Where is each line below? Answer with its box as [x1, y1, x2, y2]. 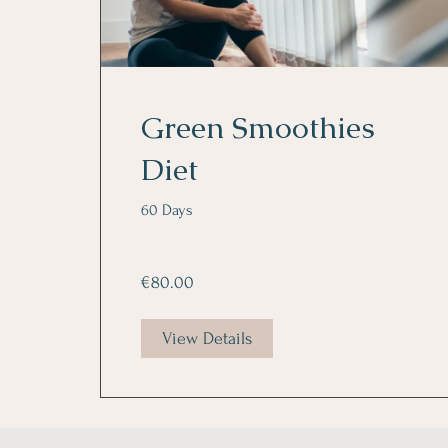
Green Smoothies [141, 108, 375, 148]
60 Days [141, 201, 193, 220]
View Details [162, 329, 252, 349]
